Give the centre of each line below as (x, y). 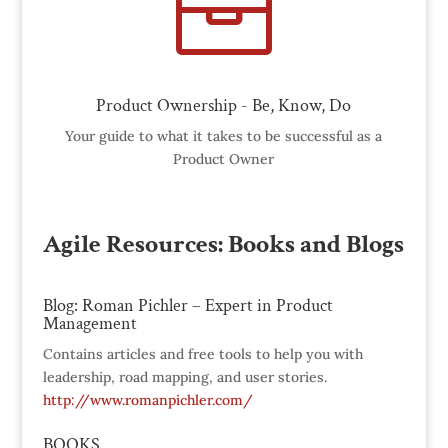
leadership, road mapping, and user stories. (184, 377)
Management (89, 324)
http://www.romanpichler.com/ (147, 400)
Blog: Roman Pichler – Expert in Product (187, 306)
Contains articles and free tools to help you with (202, 354)
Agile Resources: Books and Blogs (223, 244)
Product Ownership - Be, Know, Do (224, 106)
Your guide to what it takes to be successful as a (224, 136)
